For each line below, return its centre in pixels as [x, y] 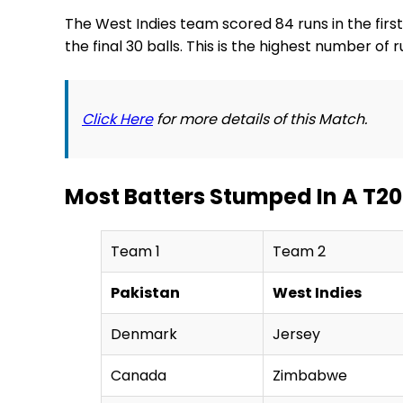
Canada [139, 375]
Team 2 [299, 251]
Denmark [144, 334]
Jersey [296, 334]
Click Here [117, 119]
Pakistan [145, 292]
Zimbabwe [310, 375]
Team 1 [135, 251]
